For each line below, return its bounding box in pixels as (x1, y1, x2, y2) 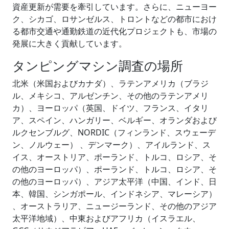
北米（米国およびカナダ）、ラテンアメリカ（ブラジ (12, 77, 209, 89)
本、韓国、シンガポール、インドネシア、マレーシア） (12, 188, 217, 199)
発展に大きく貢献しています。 (12, 37, 127, 49)
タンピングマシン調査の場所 (12, 56, 183, 74)
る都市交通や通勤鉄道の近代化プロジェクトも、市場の (12, 25, 217, 37)
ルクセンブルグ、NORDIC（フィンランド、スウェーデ (12, 126, 216, 138)
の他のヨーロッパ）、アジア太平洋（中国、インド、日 (12, 175, 217, 187)
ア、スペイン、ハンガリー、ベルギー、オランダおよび (12, 114, 217, 126)
